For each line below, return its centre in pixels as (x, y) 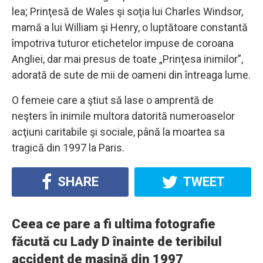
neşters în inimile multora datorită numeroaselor (123, 116)
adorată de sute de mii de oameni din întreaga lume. (131, 75)
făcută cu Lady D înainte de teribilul (117, 242)
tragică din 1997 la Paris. (68, 148)
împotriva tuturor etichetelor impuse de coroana (123, 43)
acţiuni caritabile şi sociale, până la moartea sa (118, 132)
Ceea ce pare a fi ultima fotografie (114, 224)
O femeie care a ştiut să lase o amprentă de (113, 100)
